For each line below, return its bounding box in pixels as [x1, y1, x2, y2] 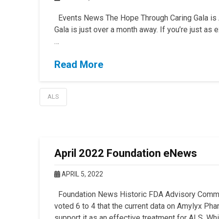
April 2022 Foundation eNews [54, 147, 197, 159]
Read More [54, 59, 103, 71]
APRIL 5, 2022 [60, 170, 103, 178]
